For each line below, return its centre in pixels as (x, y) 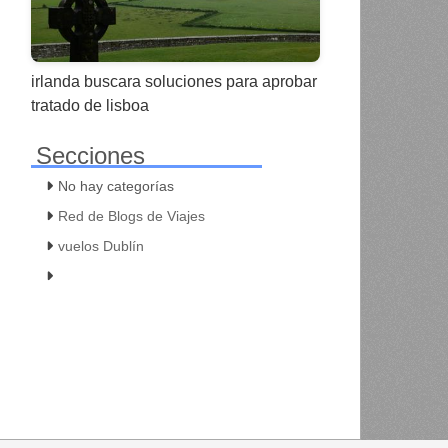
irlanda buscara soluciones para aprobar (173, 82)
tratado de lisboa (89, 106)
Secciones (90, 156)
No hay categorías (115, 186)
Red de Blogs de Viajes (131, 216)
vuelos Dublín (100, 246)
